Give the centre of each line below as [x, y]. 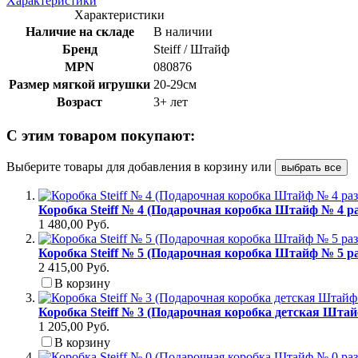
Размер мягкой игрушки [80, 84]
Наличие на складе [80, 31]
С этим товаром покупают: [101, 135]
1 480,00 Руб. [74, 225]
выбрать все [311, 168]
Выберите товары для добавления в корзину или [141, 167]
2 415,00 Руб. [74, 268]
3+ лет [171, 101]
